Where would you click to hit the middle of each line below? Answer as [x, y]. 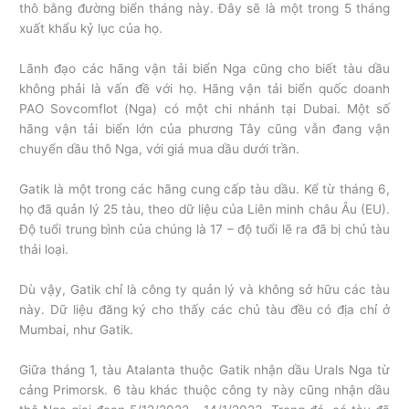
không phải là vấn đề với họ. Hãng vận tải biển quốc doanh [204, 88]
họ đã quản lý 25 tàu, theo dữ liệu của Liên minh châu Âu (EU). [204, 209]
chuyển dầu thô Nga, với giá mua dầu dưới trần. [160, 148]
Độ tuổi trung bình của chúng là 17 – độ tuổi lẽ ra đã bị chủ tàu [204, 229]
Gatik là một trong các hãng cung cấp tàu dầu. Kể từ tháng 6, [204, 189]
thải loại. [44, 249]
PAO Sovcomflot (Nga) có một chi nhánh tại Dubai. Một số [204, 108]
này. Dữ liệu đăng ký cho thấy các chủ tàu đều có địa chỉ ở [204, 309]
